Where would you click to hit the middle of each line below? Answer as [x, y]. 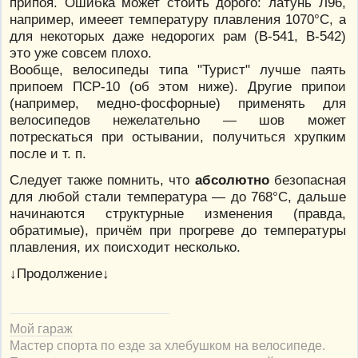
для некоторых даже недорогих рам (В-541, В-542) [178, 36]
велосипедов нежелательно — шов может [178, 119]
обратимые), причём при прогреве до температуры [178, 230]
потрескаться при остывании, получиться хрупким [178, 136]
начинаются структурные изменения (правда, [178, 213]
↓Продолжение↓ [60, 273]
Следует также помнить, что [102, 179]
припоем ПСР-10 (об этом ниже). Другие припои [178, 86]
